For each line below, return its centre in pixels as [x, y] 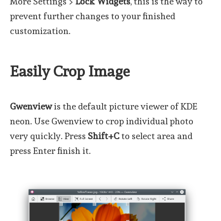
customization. [40, 31]
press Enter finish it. [50, 150]
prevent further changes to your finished [92, 16]
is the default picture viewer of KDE [125, 106]
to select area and [156, 136]
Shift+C [104, 136]
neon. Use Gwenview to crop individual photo [102, 121]
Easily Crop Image [70, 71]
